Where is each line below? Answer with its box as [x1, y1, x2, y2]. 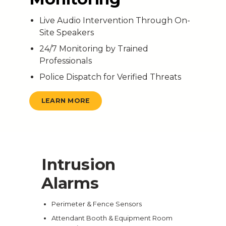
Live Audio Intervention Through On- [39, 15, 190, 25]
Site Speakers [39, 27, 94, 37]
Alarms [41, 174, 99, 193]
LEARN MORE [41, 97, 90, 105]
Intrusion [41, 155, 116, 175]
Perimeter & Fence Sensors [51, 199, 142, 208]
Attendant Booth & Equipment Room [51, 213, 173, 222]
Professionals [39, 55, 92, 66]
